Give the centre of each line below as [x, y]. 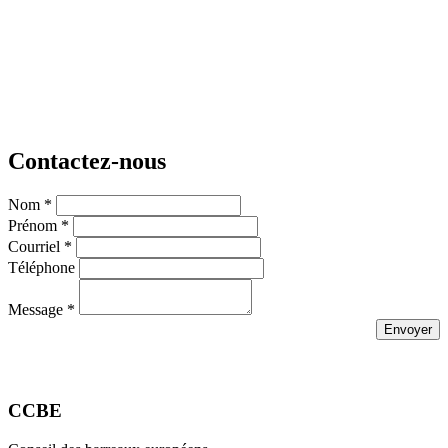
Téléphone [41, 267]
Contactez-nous [87, 161]
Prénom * [38, 225]
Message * [41, 309]
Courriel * [40, 246]
